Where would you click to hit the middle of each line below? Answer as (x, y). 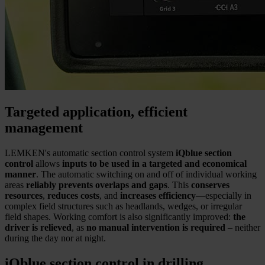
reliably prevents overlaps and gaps (97, 185)
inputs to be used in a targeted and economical (154, 163)
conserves (210, 185)
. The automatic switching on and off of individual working (146, 174)
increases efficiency (158, 195)
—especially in (224, 195)
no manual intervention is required (156, 227)
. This (179, 185)
